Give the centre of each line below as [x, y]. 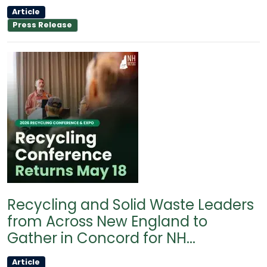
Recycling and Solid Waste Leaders [131, 204]
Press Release [43, 25]
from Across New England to [107, 221]
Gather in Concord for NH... [101, 238]
